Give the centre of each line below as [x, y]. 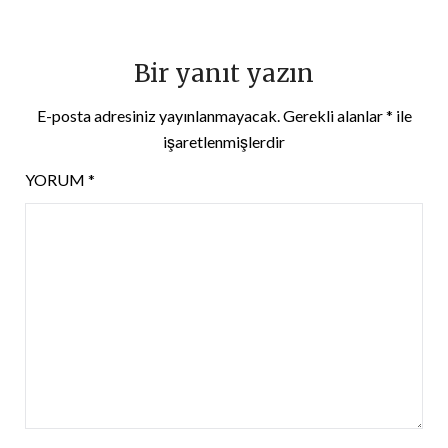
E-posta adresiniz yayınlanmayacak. [158, 116]
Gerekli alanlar [334, 116]
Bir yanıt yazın [224, 74]
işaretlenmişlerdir [224, 142]
